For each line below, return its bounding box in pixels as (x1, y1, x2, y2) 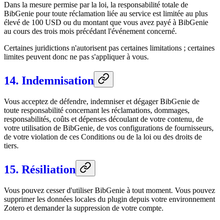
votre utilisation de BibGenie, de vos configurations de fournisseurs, (4, 124, 214, 133)
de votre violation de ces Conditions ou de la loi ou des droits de (4, 133, 202, 141)
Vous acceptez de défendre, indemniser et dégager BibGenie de (4, 97, 199, 106)
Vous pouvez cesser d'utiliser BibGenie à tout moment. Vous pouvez (4, 186, 215, 195)
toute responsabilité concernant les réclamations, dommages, (4, 106, 190, 115)
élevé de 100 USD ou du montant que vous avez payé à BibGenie (4, 18, 208, 27)
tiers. (4, 141, 19, 150)
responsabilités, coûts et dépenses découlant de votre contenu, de (4, 115, 203, 124)
